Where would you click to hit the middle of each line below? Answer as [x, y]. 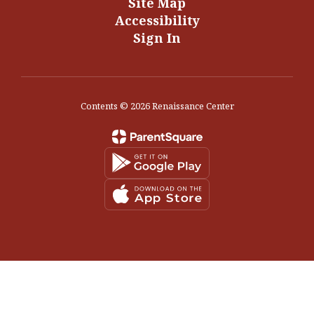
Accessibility [157, 20]
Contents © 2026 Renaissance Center [157, 105]
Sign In [157, 37]
